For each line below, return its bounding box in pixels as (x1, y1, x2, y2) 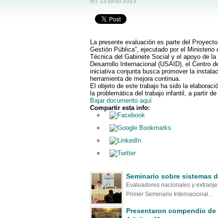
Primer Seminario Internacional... (126, 191, 213, 198)
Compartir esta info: (90, 104, 150, 111)
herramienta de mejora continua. (90, 75, 181, 82)
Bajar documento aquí (90, 97, 152, 104)
